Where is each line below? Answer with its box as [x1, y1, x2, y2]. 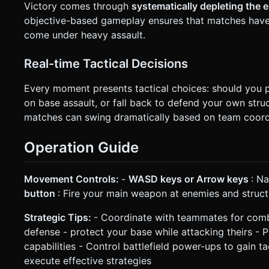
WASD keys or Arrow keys [128, 172, 251, 185]
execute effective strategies [24, 254, 151, 267]
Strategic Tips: [24, 211, 94, 223]
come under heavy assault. [24, 29, 145, 41]
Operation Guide [24, 139, 139, 157]
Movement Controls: [24, 172, 121, 185]
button [24, 187, 58, 199]
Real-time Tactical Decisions [24, 56, 188, 71]
